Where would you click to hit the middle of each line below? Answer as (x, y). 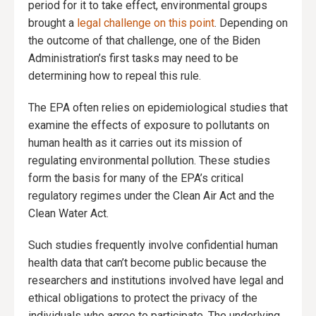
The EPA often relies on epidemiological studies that (158, 108)
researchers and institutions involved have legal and (156, 281)
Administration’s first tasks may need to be (133, 59)
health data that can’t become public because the (147, 263)
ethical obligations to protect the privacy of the (143, 298)
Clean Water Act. (68, 214)
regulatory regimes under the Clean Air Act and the (151, 196)
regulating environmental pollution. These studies (149, 161)
